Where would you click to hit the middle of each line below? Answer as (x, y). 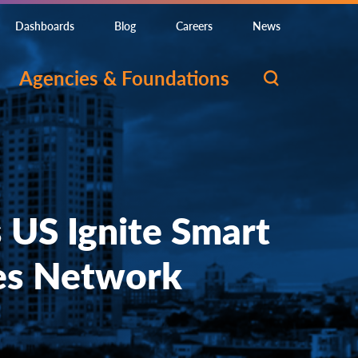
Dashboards (45, 26)
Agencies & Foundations (124, 78)
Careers (194, 26)
